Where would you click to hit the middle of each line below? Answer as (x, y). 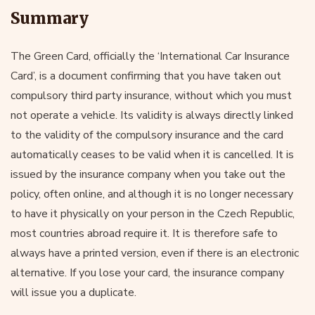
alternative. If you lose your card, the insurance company (147, 272)
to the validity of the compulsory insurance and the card (147, 135)
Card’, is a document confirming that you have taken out (146, 76)
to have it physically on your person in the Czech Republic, (153, 213)
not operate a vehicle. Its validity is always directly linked (152, 115)
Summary (50, 18)
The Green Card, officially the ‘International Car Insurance (150, 56)
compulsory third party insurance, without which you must (151, 95)
